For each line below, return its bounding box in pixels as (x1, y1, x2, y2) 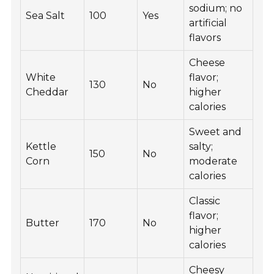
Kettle (26, 141, 57, 153)
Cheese (189, 57, 226, 69)
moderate (189, 155, 238, 168)
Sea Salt (26, 10, 65, 22)
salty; (189, 141, 213, 153)
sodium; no (189, 2, 243, 15)
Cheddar (26, 86, 69, 98)
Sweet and (189, 126, 242, 138)
